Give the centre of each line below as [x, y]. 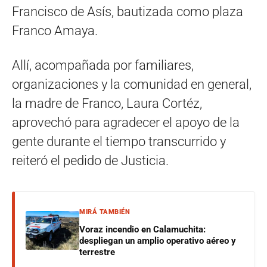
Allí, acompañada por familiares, [103, 65]
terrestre [97, 252]
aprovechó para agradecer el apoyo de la [126, 122]
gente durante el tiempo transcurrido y [119, 142]
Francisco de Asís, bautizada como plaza [128, 12]
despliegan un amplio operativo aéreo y [158, 241]
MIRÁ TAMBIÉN [105, 212]
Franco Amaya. [55, 31]
